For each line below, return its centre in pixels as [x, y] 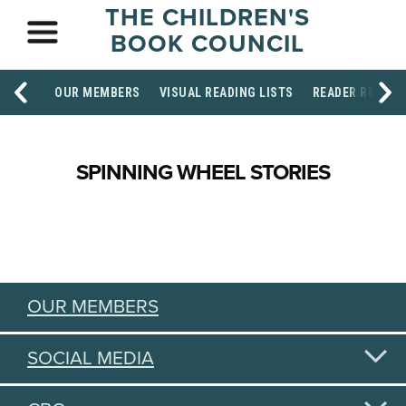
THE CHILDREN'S [207, 18]
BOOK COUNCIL [207, 44]
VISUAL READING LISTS [226, 92]
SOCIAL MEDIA [91, 358]
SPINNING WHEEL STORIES [203, 173]
